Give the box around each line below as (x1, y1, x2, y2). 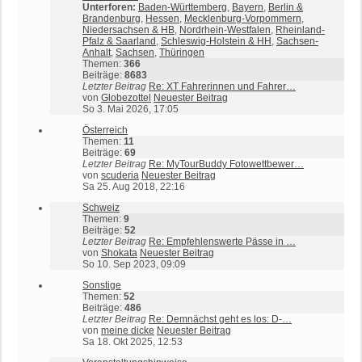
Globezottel (101, 92, 151, 103)
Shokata (101, 247, 137, 259)
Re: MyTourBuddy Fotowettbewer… (149, 158, 304, 170)
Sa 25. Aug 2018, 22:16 (82, 181, 185, 192)
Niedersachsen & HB (82, 24, 175, 36)
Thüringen (159, 47, 204, 58)
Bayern (232, 2, 263, 13)
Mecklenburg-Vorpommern (184, 13, 301, 24)
